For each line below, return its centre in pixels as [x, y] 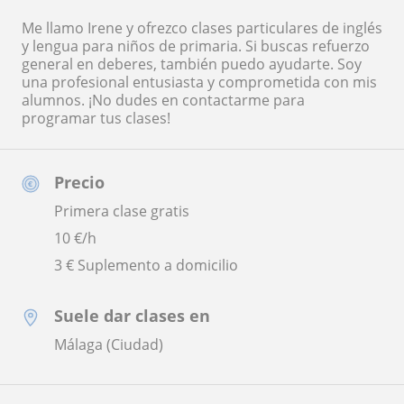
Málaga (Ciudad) [109, 344]
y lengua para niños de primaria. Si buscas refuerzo [196, 46]
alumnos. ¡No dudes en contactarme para [163, 100]
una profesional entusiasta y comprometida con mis [199, 82]
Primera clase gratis [122, 211]
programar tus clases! [96, 118]
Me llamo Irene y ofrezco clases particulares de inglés [202, 28]
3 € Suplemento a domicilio [146, 265]
